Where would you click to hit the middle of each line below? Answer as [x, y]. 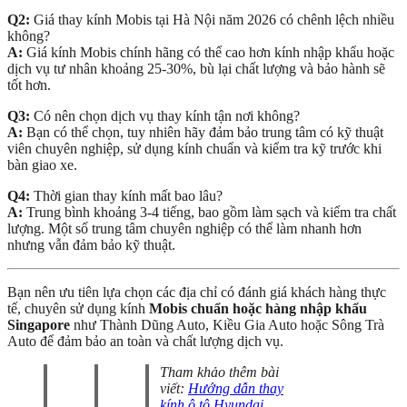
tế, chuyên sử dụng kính [78, 308]
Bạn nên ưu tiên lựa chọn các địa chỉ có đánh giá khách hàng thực [197, 292]
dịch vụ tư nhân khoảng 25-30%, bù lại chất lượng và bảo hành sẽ [196, 68]
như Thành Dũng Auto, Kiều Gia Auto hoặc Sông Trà [227, 324]
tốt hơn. [29, 84]
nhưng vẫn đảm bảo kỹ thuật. [91, 244]
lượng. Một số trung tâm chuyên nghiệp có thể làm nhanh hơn [184, 228]
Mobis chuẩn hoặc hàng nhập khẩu [258, 308]
